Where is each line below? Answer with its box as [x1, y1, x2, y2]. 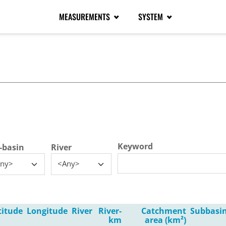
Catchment [141, 205, 186, 216]
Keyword [118, 140, 153, 152]
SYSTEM [138, 11, 165, 23]
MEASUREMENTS [59, 11, 112, 23]
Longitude [27, 205, 68, 216]
